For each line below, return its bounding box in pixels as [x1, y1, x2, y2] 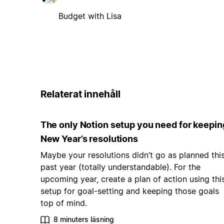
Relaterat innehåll [40, 88, 120, 100]
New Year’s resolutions [40, 133, 138, 144]
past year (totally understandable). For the [40, 162, 200, 172]
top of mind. [40, 198, 87, 208]
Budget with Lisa [58, 10, 121, 21]
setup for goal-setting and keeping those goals [40, 186, 219, 196]
